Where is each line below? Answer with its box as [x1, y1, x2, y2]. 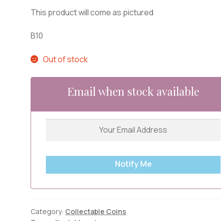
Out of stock [42, 53, 88, 65]
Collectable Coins [65, 207, 127, 217]
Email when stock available [67, 83, 200, 99]
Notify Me [114, 158, 152, 169]
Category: [31, 207, 66, 217]
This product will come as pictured [31, 6, 154, 18]
